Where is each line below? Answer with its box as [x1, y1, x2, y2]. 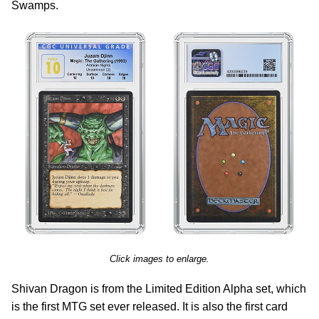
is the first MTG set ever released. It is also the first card [11, 300, 288, 313]
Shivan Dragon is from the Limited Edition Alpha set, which [11, 283, 306, 295]
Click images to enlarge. [110, 253, 209, 264]
